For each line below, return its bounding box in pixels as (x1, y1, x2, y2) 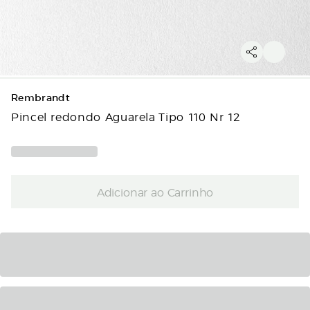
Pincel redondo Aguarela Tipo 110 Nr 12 (11, 109, 241, 124)
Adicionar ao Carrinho (96, 183, 214, 199)
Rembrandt (11, 92, 71, 104)
